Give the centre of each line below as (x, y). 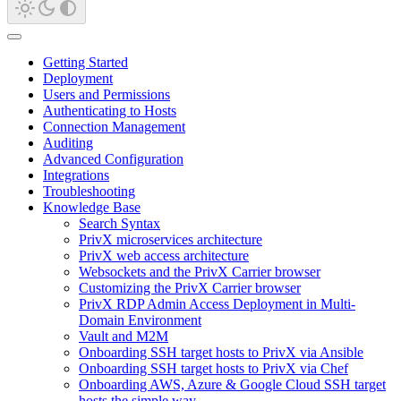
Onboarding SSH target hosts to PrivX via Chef (213, 368)
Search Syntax (119, 223)
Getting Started (85, 62)
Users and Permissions (107, 94)
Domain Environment (140, 320)
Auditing (68, 142)
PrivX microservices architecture (171, 239)
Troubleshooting (89, 191)
